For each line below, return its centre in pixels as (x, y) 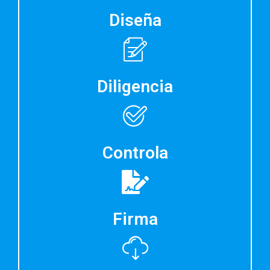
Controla (135, 152)
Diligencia (135, 86)
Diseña (135, 20)
